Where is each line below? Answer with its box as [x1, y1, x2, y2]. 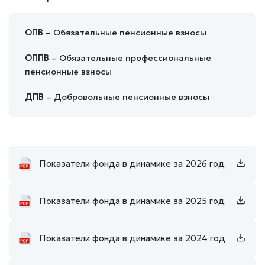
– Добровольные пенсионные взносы [44, 91, 209, 102]
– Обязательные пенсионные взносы [43, 27, 206, 38]
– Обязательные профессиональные [49, 52, 211, 63]
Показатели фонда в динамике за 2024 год [39, 232, 225, 244]
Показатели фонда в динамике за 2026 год [39, 158, 225, 170]
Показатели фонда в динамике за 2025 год [39, 195, 225, 207]
